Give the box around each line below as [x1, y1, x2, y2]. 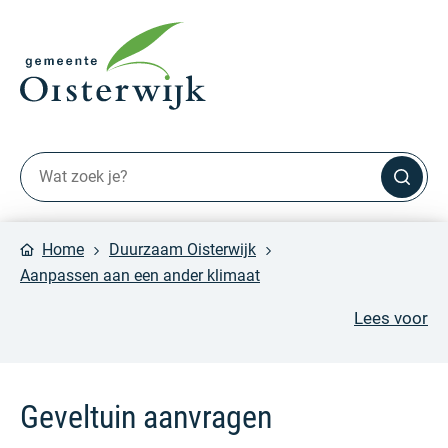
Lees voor [354, 307, 428, 328]
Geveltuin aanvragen [20, 397, 272, 436]
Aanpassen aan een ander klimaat [20, 265, 260, 285]
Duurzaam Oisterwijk [109, 239, 256, 259]
